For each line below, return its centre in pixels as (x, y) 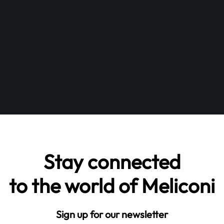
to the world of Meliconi (112, 185)
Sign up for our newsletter (112, 214)
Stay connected (112, 161)
